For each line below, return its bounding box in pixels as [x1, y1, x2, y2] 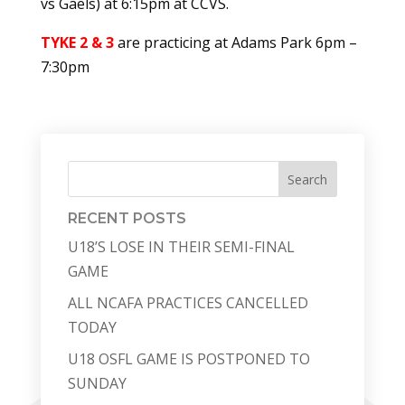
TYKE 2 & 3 [40, 33, 114, 52]
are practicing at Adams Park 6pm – [113, 33, 357, 52]
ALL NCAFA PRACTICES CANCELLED [67, 293, 308, 313]
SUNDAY [67, 373, 127, 393]
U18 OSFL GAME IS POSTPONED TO [67, 349, 310, 369]
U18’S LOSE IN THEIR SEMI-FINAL [67, 237, 295, 257]
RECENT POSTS [67, 210, 186, 227]
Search [287, 170, 328, 188]
